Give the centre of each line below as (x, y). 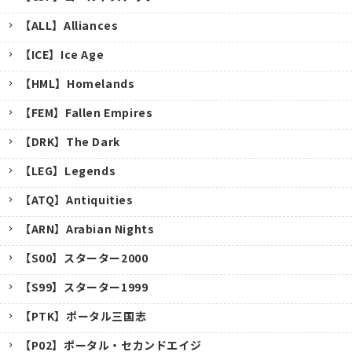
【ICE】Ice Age (62, 54)
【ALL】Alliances (69, 25)
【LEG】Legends (68, 170)
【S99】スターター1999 (84, 286)
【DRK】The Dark (70, 141)
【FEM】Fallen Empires (86, 112)
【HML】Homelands (77, 83)
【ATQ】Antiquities (77, 199)
